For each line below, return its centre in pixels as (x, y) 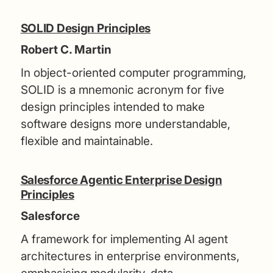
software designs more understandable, (125, 124)
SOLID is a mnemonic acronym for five (122, 90)
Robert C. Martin (66, 50)
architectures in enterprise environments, (130, 256)
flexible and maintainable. (87, 141)
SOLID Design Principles (86, 28)
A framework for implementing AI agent (124, 239)
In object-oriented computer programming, (133, 73)
